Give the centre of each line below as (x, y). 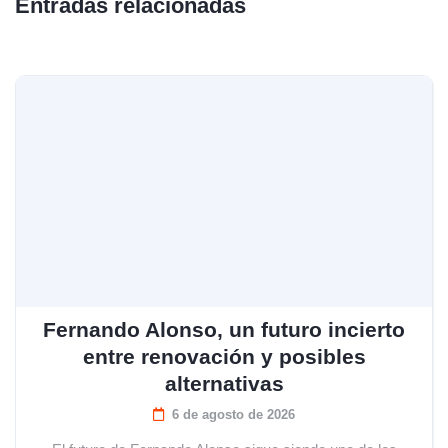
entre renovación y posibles (224, 356)
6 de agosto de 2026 (233, 414)
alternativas (224, 383)
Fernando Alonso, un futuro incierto (224, 329)
